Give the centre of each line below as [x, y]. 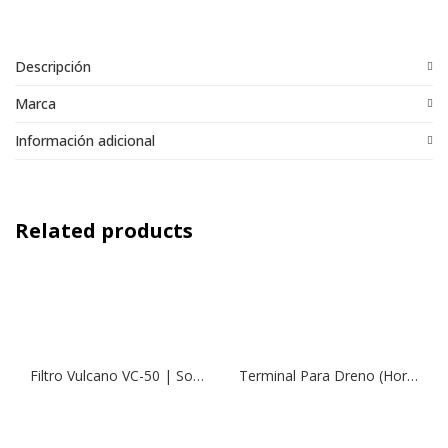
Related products [104, 230]
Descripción [53, 66]
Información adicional [85, 140]
